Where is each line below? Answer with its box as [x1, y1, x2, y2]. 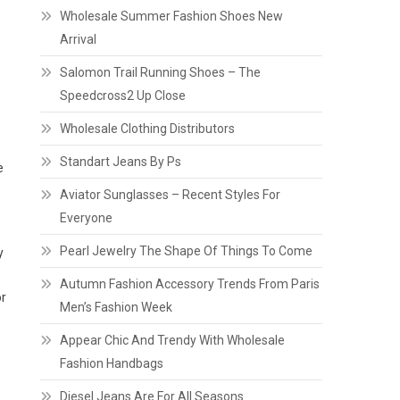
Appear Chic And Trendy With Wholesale [60, 333, 286, 347]
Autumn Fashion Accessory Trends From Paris [60, 277, 321, 291]
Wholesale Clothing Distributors [60, 121, 236, 136]
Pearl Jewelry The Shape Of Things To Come [60, 244, 313, 258]
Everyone [60, 211, 113, 225]
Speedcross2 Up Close [60, 88, 187, 103]
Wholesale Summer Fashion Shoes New [60, 9, 284, 23]
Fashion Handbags [60, 356, 164, 371]
